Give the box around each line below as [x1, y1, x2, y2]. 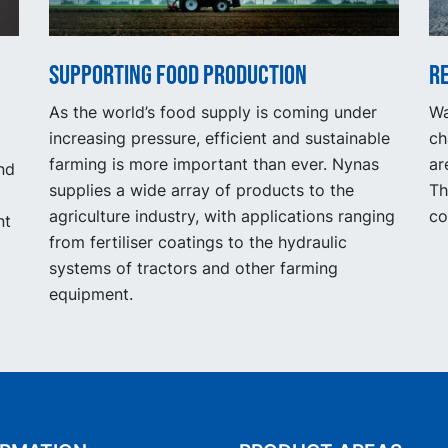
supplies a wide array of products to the [49, 179, 354, 200]
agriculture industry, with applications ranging [49, 205, 395, 226]
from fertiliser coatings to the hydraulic [49, 231, 347, 252]
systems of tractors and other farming [49, 257, 338, 278]
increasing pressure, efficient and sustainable [49, 127, 390, 148]
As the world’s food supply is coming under [49, 101, 377, 122]
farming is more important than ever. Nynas [49, 153, 379, 174]
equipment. [49, 283, 133, 304]
